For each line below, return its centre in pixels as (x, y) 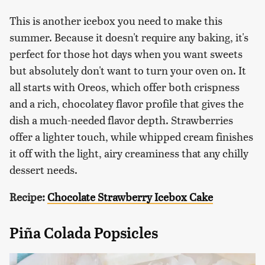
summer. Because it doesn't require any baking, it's (129, 37)
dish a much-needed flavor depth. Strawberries (121, 119)
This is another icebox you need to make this (116, 20)
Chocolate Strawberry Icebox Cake (130, 196)
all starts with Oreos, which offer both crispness (125, 86)
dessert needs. (43, 169)
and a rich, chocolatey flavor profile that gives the (127, 103)
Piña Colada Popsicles (84, 233)
